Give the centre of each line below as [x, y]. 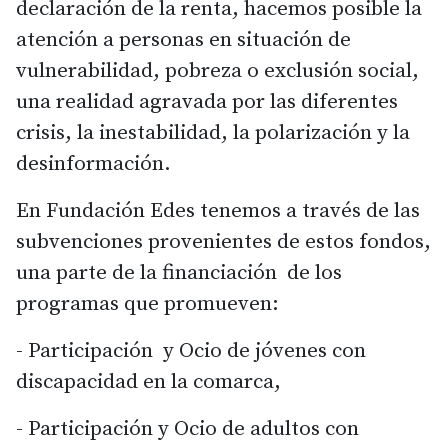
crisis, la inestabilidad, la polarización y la [213, 132]
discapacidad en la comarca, [148, 381]
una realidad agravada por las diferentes [207, 101]
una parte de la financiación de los [179, 272]
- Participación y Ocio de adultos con [187, 428]
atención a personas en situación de [183, 39]
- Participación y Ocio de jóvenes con [191, 350]
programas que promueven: [147, 303]
